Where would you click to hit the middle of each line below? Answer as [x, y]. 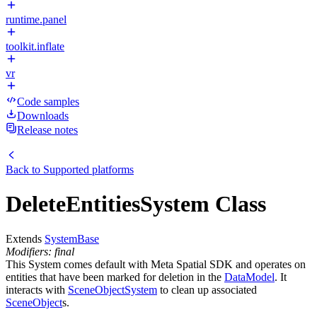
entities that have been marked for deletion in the [115, 277]
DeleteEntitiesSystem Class [136, 204]
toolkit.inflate [35, 46]
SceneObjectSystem [113, 289]
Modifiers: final [40, 251]
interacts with [37, 289]
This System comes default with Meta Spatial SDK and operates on [156, 264]
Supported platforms [88, 169]
